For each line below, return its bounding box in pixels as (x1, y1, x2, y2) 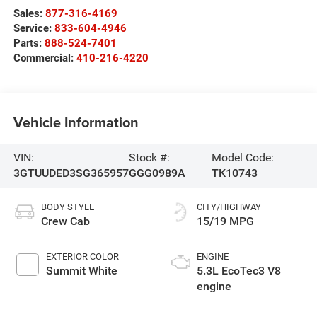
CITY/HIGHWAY (197, 201, 261, 212)
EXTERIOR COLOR (45, 250, 119, 262)
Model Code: (212, 150, 275, 164)
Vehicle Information (13, 112, 139, 133)
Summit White (45, 263, 117, 277)
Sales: (13, 6, 45, 20)
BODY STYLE (40, 201, 94, 212)
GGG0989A (128, 166, 185, 180)
